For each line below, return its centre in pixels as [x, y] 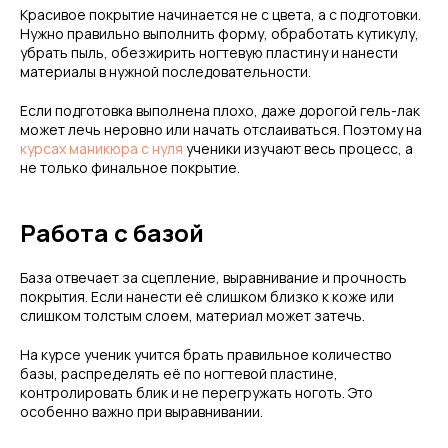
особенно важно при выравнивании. [141, 411]
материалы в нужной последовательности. [165, 71]
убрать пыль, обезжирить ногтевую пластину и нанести [209, 52]
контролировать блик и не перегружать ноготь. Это [196, 392]
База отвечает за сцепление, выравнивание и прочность [213, 277]
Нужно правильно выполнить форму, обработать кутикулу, [219, 33]
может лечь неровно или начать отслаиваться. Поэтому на [221, 129]
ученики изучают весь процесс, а [298, 148]
